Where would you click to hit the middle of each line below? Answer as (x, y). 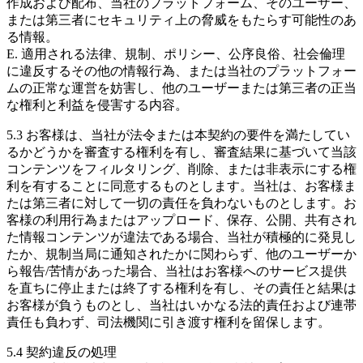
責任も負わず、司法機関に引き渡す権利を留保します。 (169, 322)
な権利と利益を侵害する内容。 (97, 105)
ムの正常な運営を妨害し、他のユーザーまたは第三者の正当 (181, 88)
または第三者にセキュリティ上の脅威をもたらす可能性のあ (181, 20)
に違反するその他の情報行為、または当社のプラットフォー (181, 71)
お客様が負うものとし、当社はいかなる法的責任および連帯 (181, 305)
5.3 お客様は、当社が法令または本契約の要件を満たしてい (178, 135)
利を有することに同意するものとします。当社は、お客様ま (181, 186)
